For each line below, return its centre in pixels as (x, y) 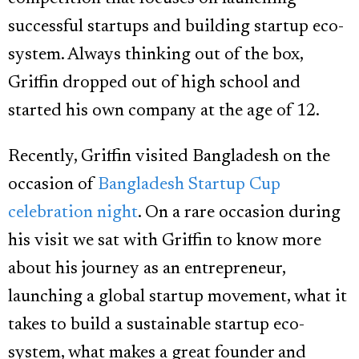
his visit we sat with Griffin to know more (165, 242)
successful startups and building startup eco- (176, 28)
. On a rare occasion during (239, 214)
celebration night (73, 214)
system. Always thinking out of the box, (155, 56)
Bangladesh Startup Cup (189, 186)
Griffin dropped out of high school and (154, 84)
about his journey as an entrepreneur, (147, 270)
